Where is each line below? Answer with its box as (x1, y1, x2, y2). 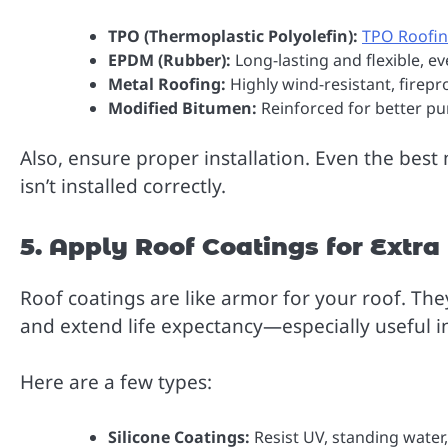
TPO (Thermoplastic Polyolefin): (108, 25, 358, 48)
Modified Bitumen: (108, 97, 257, 120)
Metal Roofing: (108, 73, 226, 96)
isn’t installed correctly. (20, 173, 226, 200)
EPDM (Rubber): (108, 49, 231, 72)
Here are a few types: (20, 369, 212, 396)
